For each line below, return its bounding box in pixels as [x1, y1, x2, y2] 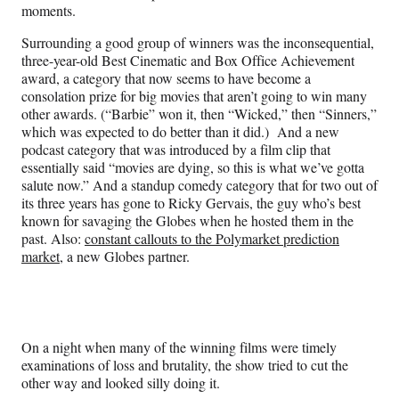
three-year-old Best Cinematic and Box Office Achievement [21, 51, 354, 70]
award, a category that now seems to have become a [21, 69, 311, 88]
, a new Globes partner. [60, 247, 190, 266]
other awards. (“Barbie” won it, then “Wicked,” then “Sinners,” [21, 104, 377, 124]
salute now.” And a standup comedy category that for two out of [21, 175, 378, 195]
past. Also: [21, 229, 85, 248]
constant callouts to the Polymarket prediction [85, 229, 339, 248]
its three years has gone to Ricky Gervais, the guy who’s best [21, 193, 361, 213]
